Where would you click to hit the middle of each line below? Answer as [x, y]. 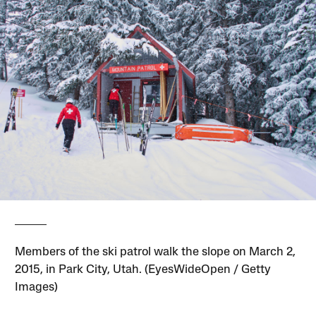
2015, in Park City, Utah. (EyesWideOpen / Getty [143, 269]
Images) [37, 287]
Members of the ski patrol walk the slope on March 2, [156, 252]
